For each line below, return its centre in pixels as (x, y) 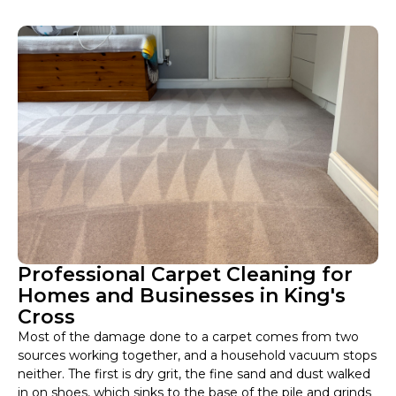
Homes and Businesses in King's (182, 296)
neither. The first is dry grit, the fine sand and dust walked (194, 374)
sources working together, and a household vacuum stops (197, 356)
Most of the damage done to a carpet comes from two (188, 337)
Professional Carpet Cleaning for (185, 275)
